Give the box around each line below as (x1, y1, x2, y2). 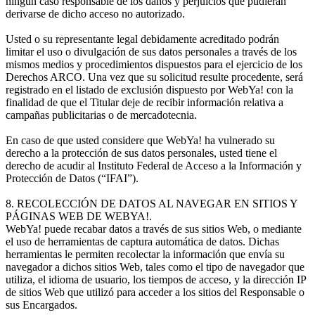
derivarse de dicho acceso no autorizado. (6, 7, 185, 20)
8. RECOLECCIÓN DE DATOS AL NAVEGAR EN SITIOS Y (6, 197, 297, 210)
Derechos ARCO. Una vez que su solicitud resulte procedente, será (6, 70, 303, 83)
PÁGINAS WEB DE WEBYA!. (6, 210, 152, 222)
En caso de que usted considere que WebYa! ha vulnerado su (6, 134, 275, 146)
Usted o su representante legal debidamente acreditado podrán (6, 32, 279, 45)
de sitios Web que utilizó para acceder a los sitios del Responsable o (6, 285, 304, 298)
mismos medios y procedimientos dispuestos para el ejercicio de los (6, 58, 302, 70)
